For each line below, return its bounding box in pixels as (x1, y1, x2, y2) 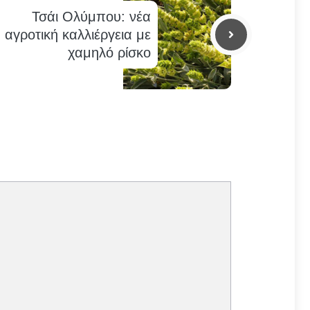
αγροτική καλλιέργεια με (5, 27, 152, 42)
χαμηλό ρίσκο (68, 45, 152, 60)
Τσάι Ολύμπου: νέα (32, 9, 152, 24)
